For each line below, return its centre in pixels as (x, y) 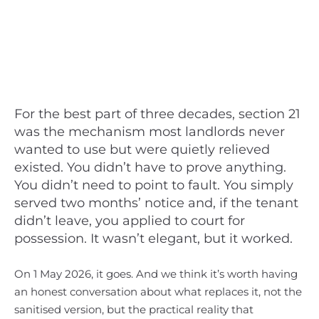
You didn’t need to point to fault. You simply (154, 185)
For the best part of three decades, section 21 (157, 114)
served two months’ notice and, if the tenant (156, 203)
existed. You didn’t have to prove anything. (150, 167)
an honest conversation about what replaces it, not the (158, 292)
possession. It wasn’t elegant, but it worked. (153, 239)
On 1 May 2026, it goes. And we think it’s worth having (156, 274)
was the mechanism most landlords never (150, 132)
